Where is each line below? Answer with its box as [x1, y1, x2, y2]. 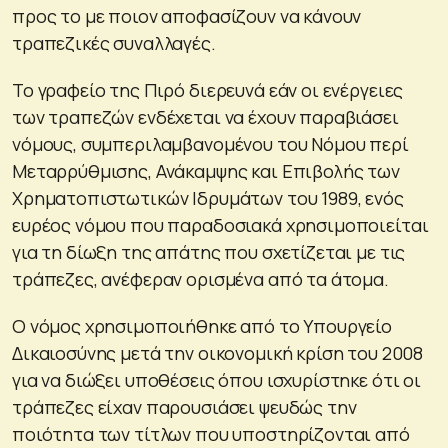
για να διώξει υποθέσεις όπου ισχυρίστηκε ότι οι [12, 367, 421, 392]
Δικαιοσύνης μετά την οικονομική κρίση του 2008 [12, 340, 424, 365]
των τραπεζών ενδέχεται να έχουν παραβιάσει [12, 104, 399, 129]
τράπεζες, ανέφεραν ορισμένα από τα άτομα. [12, 266, 389, 291]
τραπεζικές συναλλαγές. [12, 30, 216, 55]
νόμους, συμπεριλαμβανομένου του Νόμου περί [12, 131, 409, 156]
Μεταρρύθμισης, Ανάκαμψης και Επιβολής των [12, 158, 400, 183]
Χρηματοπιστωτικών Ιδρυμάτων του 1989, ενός [12, 185, 404, 210]
